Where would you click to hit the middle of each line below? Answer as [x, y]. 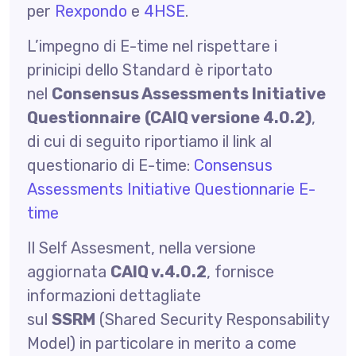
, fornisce [240, 271]
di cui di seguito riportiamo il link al [149, 141]
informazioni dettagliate [114, 295]
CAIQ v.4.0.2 [158, 271]
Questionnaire [83, 117]
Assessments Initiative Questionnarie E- [171, 189]
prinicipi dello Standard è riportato [149, 70]
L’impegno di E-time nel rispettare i [152, 46]
